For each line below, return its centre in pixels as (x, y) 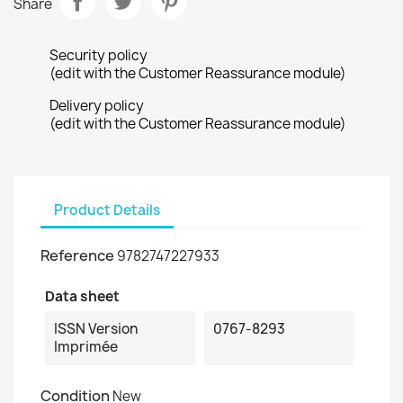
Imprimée (86, 347)
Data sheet (82, 296)
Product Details (107, 210)
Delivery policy (97, 106)
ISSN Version (96, 329)
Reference (77, 255)
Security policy (99, 55)
